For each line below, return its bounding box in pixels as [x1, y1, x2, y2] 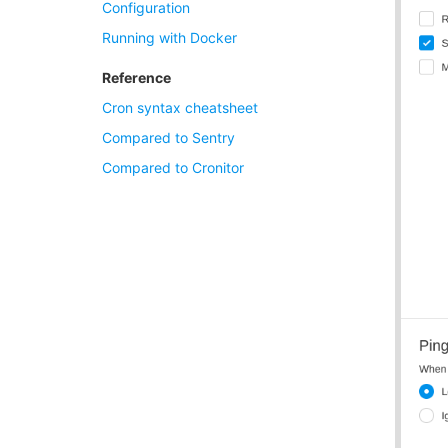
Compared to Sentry [102, 129, 235, 146]
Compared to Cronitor [102, 159, 244, 176]
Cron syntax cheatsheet [102, 99, 258, 116]
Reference [102, 69, 171, 86]
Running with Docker [102, 29, 237, 46]
